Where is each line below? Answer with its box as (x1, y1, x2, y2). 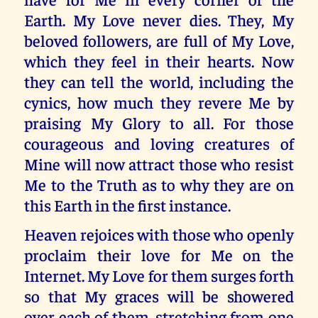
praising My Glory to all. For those (24, 112, 294, 133)
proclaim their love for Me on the (24, 243, 294, 265)
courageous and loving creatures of (24, 133, 294, 154)
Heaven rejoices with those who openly (24, 223, 294, 244)
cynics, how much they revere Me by (24, 92, 294, 113)
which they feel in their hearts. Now (24, 50, 294, 72)
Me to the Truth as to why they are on (24, 174, 294, 195)
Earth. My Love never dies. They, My (24, 9, 294, 31)
